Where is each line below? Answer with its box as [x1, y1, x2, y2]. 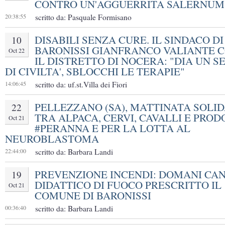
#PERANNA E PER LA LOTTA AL [35, 121, 190, 136]
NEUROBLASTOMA [5, 132, 99, 146]
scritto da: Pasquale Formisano [35, 12, 132, 23]
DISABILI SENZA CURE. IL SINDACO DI [35, 33, 223, 47]
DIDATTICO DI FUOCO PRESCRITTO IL [35, 178, 221, 192]
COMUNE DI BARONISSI [35, 188, 151, 203]
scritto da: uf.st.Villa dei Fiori [35, 79, 127, 90]
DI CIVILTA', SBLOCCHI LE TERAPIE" [5, 64, 185, 79]
